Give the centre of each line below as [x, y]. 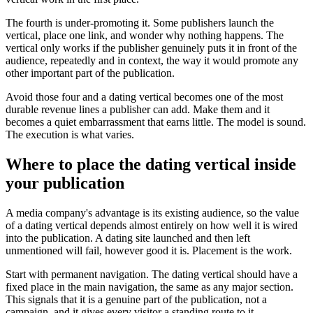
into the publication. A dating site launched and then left [128, 238]
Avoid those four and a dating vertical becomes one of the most [144, 96]
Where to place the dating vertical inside [151, 164]
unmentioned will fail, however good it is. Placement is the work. [149, 250]
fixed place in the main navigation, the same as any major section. [150, 286]
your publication [65, 183]
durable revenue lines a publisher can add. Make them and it [138, 109]
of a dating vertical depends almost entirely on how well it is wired [152, 225]
